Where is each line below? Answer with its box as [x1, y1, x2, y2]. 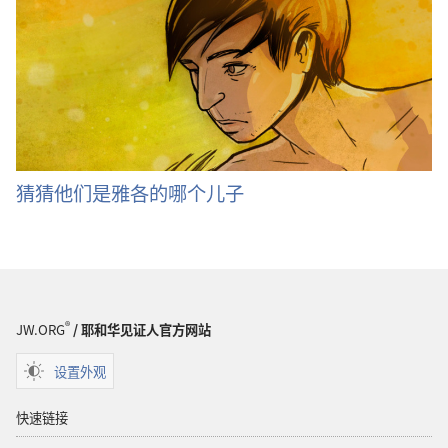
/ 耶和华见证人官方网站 [70, 320, 211, 340]
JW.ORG [16, 320, 65, 340]
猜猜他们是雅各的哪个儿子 [16, 178, 244, 207]
